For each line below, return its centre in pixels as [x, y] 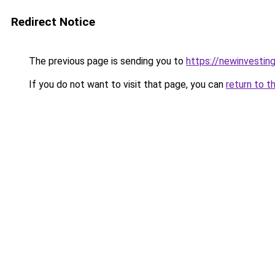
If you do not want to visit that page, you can [126, 84]
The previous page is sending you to [106, 61]
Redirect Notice [53, 22]
